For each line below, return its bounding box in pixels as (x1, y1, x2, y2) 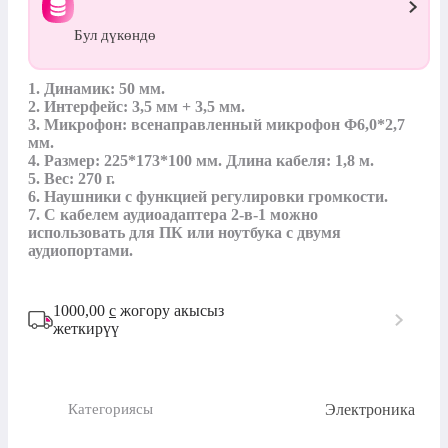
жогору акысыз (116, 301, 224, 319)
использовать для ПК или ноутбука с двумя (28, 223, 341, 241)
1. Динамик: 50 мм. (28, 79, 165, 97)
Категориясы (68, 401, 153, 418)
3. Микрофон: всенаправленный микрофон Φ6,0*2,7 (28, 115, 405, 133)
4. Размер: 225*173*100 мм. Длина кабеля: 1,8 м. (28, 151, 374, 169)
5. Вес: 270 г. (28, 169, 115, 187)
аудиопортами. (28, 241, 133, 259)
